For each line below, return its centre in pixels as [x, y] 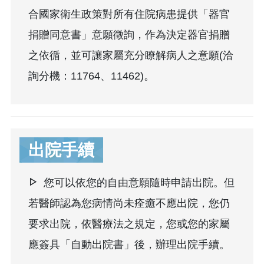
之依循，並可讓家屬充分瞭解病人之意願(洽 [131, 56]
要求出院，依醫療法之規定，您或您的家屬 [129, 224]
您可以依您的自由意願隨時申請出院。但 [138, 183]
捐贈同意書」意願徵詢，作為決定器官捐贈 [129, 35]
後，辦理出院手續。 [182, 245]
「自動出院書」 [97, 245]
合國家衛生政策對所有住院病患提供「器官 [129, 14]
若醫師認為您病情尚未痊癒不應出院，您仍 [129, 204]
